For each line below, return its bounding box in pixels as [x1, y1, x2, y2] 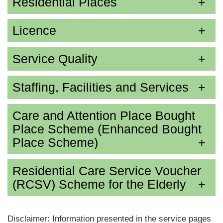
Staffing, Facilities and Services [12, 80, 189, 94]
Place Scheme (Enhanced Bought [12, 121, 202, 136]
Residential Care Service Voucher [12, 163, 201, 178]
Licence [12, 23, 56, 37]
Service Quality [12, 51, 98, 66]
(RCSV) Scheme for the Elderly [12, 177, 186, 191]
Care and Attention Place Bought [12, 108, 195, 122]
